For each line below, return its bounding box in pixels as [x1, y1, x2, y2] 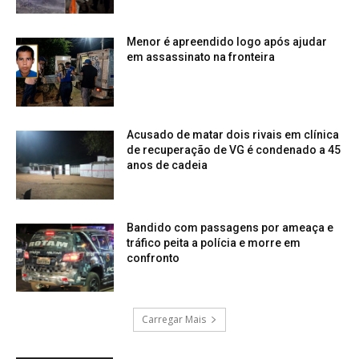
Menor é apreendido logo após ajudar [127, 35, 328, 49]
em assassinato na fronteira [127, 50, 276, 64]
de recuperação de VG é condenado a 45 [127, 143, 341, 157]
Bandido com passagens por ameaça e [127, 220, 334, 234]
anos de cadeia [127, 159, 208, 172]
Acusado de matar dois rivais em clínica [127, 128, 340, 142]
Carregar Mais [142, 313, 206, 327]
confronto [127, 251, 180, 264]
